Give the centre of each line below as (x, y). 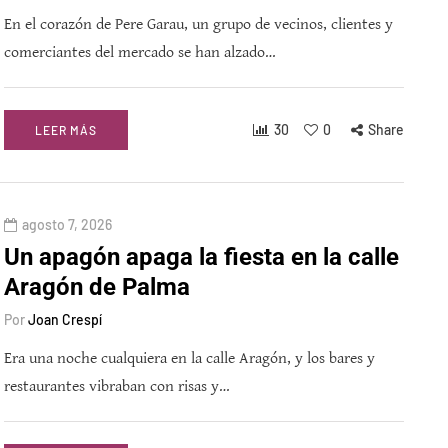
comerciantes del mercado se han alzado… (140, 53)
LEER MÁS (66, 130)
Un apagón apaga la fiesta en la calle (201, 257)
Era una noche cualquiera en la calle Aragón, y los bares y (189, 359)
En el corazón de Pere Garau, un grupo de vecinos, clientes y (198, 25)
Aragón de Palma (97, 287)
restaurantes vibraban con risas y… (117, 387)
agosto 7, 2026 (67, 225)
